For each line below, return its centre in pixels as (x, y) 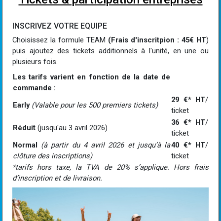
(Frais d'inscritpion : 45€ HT (157, 40)
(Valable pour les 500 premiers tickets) (95, 105)
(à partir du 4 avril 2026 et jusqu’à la (106, 145)
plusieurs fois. (35, 62)
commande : (34, 88)
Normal (25, 145)
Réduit (24, 128)
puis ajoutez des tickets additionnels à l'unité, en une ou (110, 51)
